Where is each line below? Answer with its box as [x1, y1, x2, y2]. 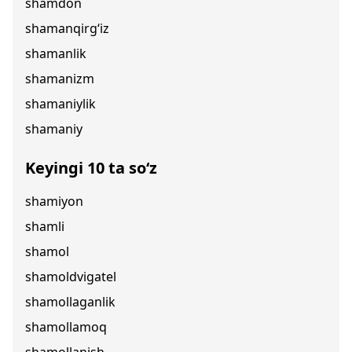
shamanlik [25, 45, 86, 62]
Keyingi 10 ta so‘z [25, 157, 157, 178]
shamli [25, 218, 64, 235]
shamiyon [25, 192, 83, 210]
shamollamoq [25, 318, 107, 335]
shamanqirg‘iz [25, 20, 109, 37]
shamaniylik [25, 95, 96, 112]
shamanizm [25, 70, 94, 87]
